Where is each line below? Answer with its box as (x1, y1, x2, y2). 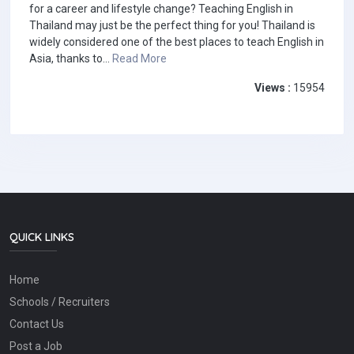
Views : (254, 81, 291, 95)
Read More (112, 52, 167, 66)
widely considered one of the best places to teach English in (29, 36, 324, 49)
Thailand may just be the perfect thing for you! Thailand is (29, 19, 315, 32)
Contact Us (9, 318, 64, 331)
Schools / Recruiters (9, 296, 110, 309)
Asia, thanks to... (29, 52, 112, 66)
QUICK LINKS (9, 229, 74, 244)
